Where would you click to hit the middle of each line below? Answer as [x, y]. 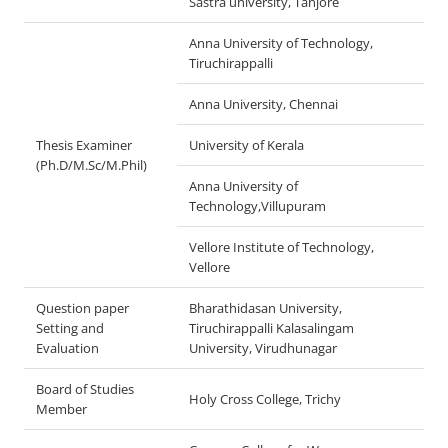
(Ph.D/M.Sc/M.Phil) [91, 165]
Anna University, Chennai [263, 104]
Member [61, 409]
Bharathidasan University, [265, 308]
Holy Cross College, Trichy [265, 399]
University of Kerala [246, 145]
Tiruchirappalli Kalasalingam [271, 328]
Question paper [82, 308]
